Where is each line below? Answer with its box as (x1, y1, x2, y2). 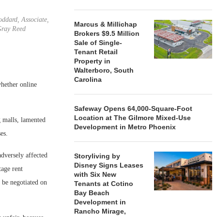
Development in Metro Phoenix (74, 123, 176, 131)
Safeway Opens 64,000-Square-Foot (74, 105, 193, 112)
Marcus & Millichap (74, 20, 138, 28)
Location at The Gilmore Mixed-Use (74, 114, 191, 122)
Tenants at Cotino (74, 180, 134, 187)
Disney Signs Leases (74, 161, 144, 169)
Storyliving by (74, 152, 121, 160)
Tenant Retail (74, 48, 118, 56)
